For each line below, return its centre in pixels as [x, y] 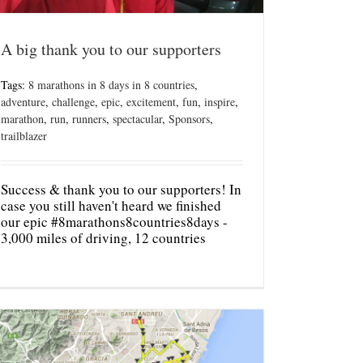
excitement [151, 102]
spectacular [137, 119]
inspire [220, 102]
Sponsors [189, 119]
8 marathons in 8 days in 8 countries [111, 85]
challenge [73, 102]
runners [89, 119]
